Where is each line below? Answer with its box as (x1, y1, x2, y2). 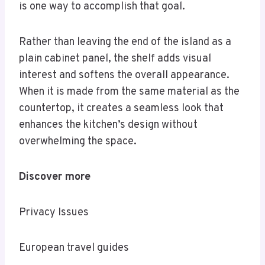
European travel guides (19, 241, 129, 255)
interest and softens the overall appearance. (19, 68, 230, 82)
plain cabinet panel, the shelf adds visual (19, 51, 211, 66)
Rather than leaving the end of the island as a (19, 35, 231, 49)
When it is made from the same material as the (19, 85, 240, 99)
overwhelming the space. (19, 134, 137, 148)
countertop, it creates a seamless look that (19, 101, 224, 115)
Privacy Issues (19, 205, 89, 219)
